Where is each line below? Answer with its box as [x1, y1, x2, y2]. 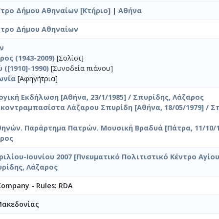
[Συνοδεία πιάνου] [49, 63, 113, 73]
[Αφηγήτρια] [16, 73, 58, 83]
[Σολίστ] [55, 53, 84, 63]
